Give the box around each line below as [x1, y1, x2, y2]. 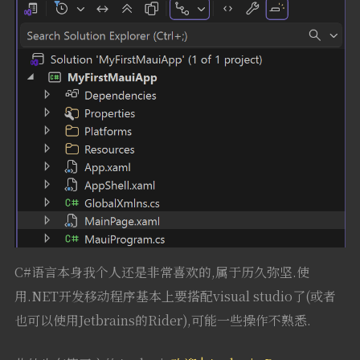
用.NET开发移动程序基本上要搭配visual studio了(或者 [14, 286, 336, 305]
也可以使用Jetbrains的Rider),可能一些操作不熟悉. [14, 310, 311, 329]
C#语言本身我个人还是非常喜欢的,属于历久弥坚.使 [14, 262, 309, 281]
